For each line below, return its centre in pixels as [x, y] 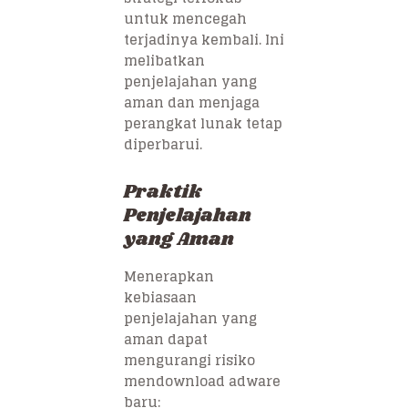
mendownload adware [202, 381]
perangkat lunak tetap [203, 123]
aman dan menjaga [192, 102]
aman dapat [166, 339]
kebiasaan [160, 297]
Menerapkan [169, 276]
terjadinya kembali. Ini [204, 39]
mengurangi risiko [189, 360]
